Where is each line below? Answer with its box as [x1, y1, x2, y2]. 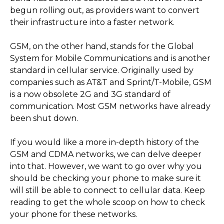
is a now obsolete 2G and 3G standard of [10, 89, 170, 99]
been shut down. [10, 113, 78, 123]
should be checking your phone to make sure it [10, 173, 201, 183]
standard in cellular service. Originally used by [10, 65, 193, 75]
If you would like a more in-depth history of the [10, 137, 199, 147]
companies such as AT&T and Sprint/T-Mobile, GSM [10, 77, 211, 87]
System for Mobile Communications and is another [10, 53, 210, 63]
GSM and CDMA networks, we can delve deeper [10, 149, 201, 159]
